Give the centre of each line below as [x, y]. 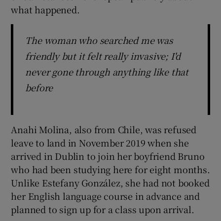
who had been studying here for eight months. [110, 169]
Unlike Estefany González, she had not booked [110, 182]
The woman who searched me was [99, 40]
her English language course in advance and [106, 196]
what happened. [45, 9]
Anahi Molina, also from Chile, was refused [104, 129]
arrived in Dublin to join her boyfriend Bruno [108, 156]
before [39, 87]
